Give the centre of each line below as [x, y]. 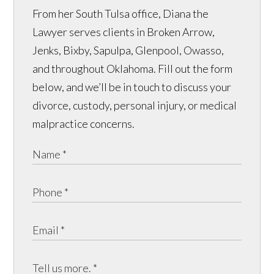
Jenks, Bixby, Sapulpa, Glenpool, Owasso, [128, 50]
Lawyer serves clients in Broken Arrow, [124, 31]
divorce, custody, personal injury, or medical [135, 105]
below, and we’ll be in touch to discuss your [132, 87]
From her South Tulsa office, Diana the [121, 13]
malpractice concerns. [84, 123]
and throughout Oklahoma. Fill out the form [133, 68]
